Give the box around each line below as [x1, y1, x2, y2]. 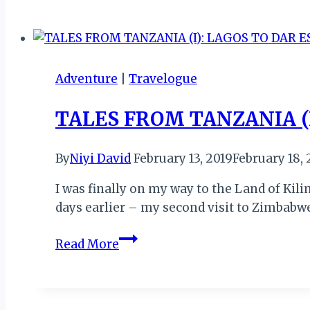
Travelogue [129, 71, 197, 86]
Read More [55, 237, 119, 253]
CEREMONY [118, 64, 188, 80]
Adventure [55, 71, 118, 86]
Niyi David [70, 151, 131, 167]
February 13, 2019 [134, 151, 232, 167]
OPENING [118, 45, 174, 61]
